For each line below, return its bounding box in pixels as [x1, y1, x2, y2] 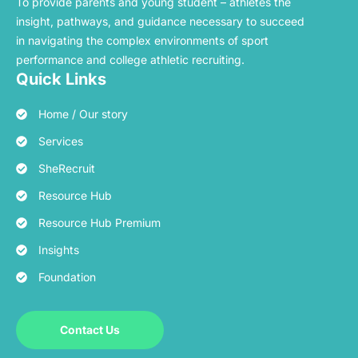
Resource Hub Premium [38, 215, 161, 229]
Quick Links [16, 69, 106, 89]
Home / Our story [38, 106, 128, 121]
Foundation [38, 269, 96, 284]
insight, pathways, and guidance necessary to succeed [16, 14, 304, 28]
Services [38, 133, 83, 148]
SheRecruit [38, 161, 95, 175]
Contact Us [60, 322, 120, 336]
